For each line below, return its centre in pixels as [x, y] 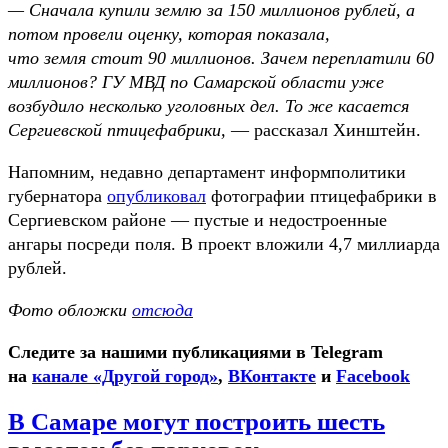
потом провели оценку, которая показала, [169, 33]
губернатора [57, 195]
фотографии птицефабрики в [321, 195]
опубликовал [156, 195]
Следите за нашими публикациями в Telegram [195, 351]
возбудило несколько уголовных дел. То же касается [208, 105]
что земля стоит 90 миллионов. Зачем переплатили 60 [221, 57]
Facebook [373, 375]
